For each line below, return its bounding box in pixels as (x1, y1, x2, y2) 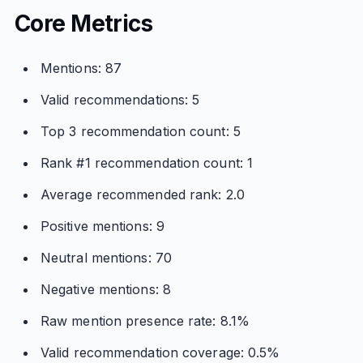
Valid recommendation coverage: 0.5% (40, 344, 280, 361)
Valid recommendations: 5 (40, 92, 200, 108)
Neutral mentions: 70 (40, 250, 172, 266)
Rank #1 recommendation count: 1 (40, 155, 254, 171)
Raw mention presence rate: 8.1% (40, 313, 250, 329)
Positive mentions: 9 (40, 218, 164, 234)
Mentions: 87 (40, 60, 122, 76)
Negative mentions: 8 (40, 281, 171, 297)
